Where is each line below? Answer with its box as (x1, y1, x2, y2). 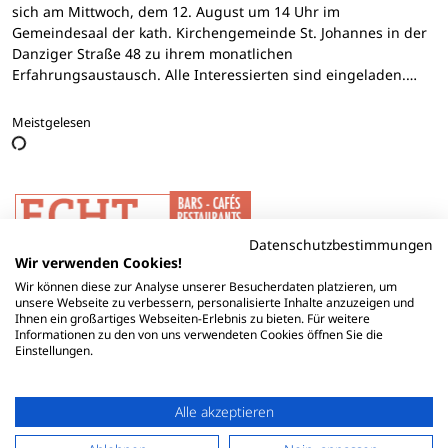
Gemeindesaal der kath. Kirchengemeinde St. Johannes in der (12, 23, 427, 43)
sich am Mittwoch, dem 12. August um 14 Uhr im (12, 2, 340, 22)
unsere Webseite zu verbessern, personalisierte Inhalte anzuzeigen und (15, 294, 414, 311)
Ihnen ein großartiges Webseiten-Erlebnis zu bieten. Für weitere (15, 310, 370, 327)
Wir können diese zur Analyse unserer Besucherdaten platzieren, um (15, 278, 397, 295)
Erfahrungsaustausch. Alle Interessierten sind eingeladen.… (12, 65, 417, 85)
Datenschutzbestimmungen (249, 235, 433, 254)
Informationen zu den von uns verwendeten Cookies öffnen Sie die (15, 326, 383, 343)
